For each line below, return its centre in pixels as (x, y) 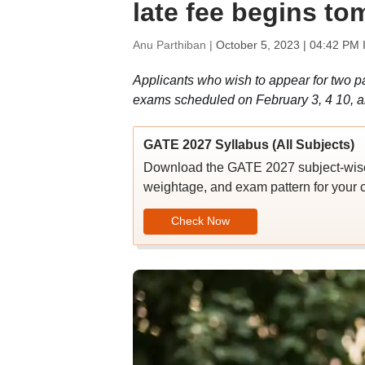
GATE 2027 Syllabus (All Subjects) (248, 145)
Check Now (200, 220)
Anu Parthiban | (174, 45)
